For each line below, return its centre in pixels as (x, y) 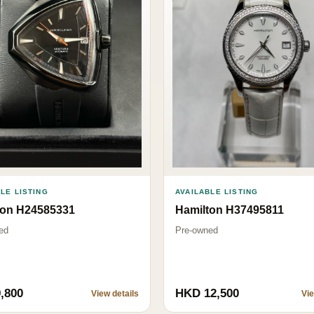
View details (115, 293)
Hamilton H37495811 (230, 210)
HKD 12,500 (207, 293)
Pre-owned (197, 230)
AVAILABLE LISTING (217, 191)
